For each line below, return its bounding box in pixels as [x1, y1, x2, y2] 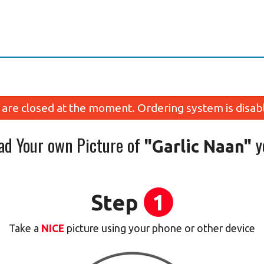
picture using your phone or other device [67, 223, 255, 235]
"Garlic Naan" [144, 137, 252, 156]
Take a [9, 223, 39, 235]
